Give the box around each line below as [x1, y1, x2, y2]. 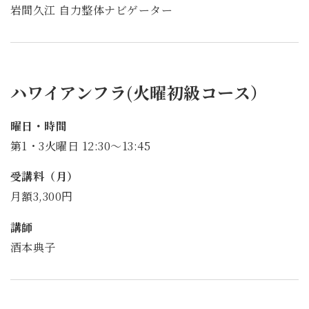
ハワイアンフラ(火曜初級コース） [10, 79, 268, 104]
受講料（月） [10, 168, 79, 185]
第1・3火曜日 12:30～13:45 [10, 137, 151, 154]
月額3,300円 [10, 188, 73, 205]
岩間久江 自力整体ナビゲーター [10, 2, 173, 19]
